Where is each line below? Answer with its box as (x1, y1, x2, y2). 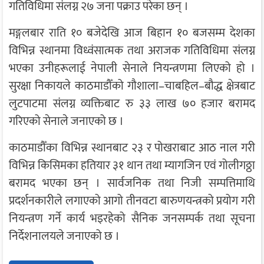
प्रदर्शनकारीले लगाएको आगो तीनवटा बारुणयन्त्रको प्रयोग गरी (9, 191, 255, 212)
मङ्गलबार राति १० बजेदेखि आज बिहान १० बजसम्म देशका (9, 23, 255, 44)
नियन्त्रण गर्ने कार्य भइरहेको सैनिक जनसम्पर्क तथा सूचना (9, 209, 255, 229)
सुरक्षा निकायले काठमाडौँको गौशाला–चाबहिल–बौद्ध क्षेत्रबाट (9, 76, 255, 97)
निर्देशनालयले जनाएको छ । (9, 226, 120, 247)
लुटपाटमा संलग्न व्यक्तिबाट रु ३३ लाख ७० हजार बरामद (9, 94, 255, 114)
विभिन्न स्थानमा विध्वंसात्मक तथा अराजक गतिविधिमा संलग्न (9, 41, 255, 61)
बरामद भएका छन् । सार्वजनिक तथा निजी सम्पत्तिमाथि (9, 173, 255, 194)
